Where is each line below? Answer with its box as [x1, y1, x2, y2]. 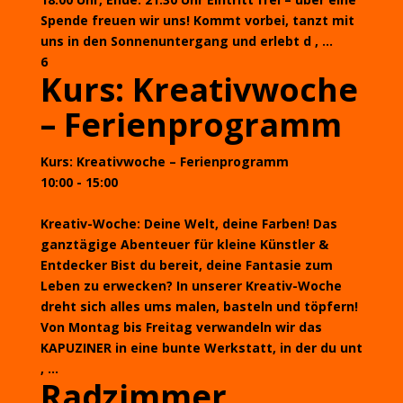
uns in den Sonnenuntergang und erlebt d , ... [40, 32, 333, 49]
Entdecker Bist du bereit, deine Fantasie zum [40, 256, 333, 273]
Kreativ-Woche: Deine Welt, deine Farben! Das [40, 215, 337, 232]
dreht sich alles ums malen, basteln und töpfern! [40, 298, 358, 315]
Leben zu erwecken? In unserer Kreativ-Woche [40, 277, 342, 294]
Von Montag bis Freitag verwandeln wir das [40, 318, 322, 336]
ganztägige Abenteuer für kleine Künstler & [40, 236, 328, 253]
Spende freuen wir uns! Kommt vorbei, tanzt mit [40, 12, 354, 29]
